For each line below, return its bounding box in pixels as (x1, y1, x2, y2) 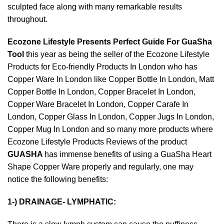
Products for (7, 62, 52, 71)
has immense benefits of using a (44, 150, 160, 158)
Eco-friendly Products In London (52, 62, 165, 71)
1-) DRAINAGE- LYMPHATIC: (7, 197, 116, 206)
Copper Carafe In (127, 100, 188, 108)
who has (165, 62, 197, 71)
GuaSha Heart (160, 150, 211, 158)
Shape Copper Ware (7, 162, 80, 171)
